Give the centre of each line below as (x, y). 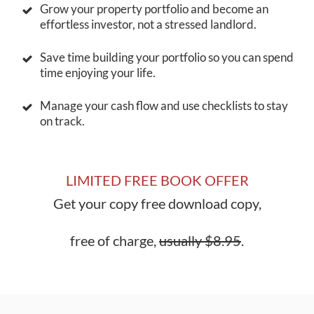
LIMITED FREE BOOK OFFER (157, 180)
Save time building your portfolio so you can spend (167, 57)
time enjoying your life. (98, 72)
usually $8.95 (200, 240)
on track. (62, 121)
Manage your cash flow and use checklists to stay (164, 105)
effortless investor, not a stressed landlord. (148, 24)
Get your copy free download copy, (157, 203)
